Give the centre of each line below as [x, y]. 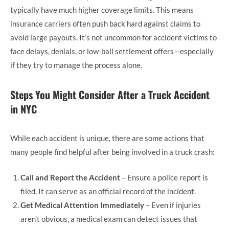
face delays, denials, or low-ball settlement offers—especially [112, 51]
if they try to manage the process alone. [76, 65]
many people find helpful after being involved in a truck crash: [112, 152]
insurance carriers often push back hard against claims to [105, 24]
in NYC [24, 109]
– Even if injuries [173, 205]
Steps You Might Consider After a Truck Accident [110, 95]
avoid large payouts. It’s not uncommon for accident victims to [113, 38]
